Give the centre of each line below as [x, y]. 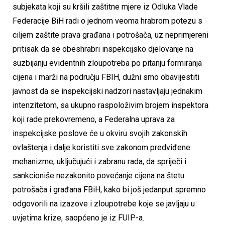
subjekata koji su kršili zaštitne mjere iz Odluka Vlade [105, 7]
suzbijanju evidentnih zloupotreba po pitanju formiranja [107, 63]
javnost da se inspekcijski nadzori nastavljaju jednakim [107, 91]
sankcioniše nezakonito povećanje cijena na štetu [98, 176]
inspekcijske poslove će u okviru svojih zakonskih [100, 134]
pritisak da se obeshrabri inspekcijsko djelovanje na [103, 49]
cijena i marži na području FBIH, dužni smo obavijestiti [106, 77]
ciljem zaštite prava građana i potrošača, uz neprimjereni [110, 35]
